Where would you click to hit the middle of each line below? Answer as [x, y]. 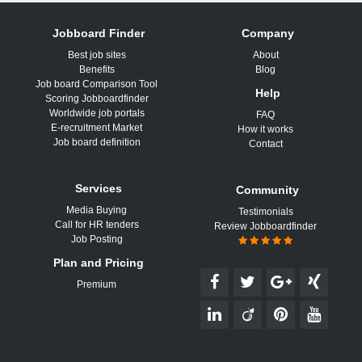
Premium [97, 284]
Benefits [97, 69]
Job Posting [97, 239]
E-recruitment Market [97, 128]
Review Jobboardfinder [265, 226]
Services [99, 188]
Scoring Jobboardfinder [97, 99]
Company [267, 33]
